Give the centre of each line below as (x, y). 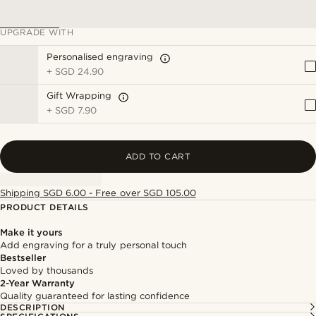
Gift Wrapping (79, 96)
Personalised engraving (100, 57)
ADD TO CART (158, 156)
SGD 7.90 (76, 110)
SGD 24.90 (80, 72)
